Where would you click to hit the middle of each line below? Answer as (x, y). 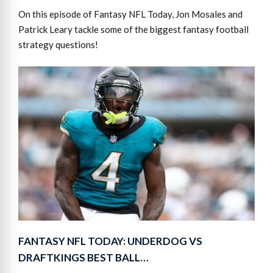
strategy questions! (58, 45)
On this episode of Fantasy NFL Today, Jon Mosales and (130, 14)
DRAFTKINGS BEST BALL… (83, 258)
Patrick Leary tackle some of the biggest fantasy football (133, 30)
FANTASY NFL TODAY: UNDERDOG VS (110, 241)
